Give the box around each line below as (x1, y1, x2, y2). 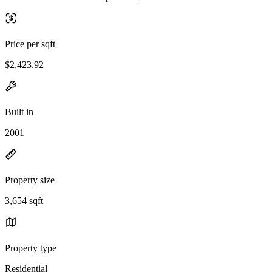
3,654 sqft (5, 195, 43, 206)
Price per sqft (5, 38, 55, 49)
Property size (5, 174, 55, 185)
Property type (5, 242, 56, 253)
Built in (5, 106, 33, 117)
